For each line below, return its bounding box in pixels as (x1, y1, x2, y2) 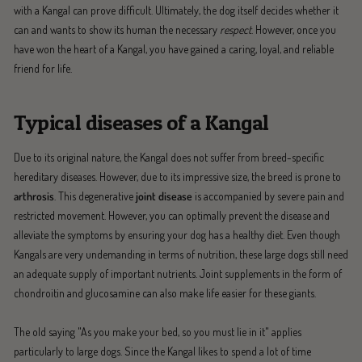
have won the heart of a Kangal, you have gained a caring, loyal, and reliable (14, 41, 334, 56)
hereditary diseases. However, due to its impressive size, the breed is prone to (14, 169, 341, 183)
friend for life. (14, 61, 72, 75)
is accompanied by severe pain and (192, 188, 344, 203)
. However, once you (251, 22, 336, 36)
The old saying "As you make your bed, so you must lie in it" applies (14, 324, 301, 339)
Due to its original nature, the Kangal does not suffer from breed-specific (14, 149, 324, 164)
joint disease (136, 188, 192, 203)
